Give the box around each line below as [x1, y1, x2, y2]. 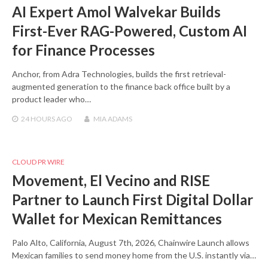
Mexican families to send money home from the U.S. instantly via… [12, 249, 256, 260]
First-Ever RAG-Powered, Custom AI [12, 22, 247, 39]
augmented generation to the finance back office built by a [12, 81, 230, 92]
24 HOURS [21, 114, 55, 123]
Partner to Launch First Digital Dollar [12, 190, 253, 208]
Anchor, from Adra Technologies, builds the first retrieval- [12, 68, 226, 79]
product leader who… [12, 93, 91, 104]
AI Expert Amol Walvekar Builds [12, 2, 221, 20]
